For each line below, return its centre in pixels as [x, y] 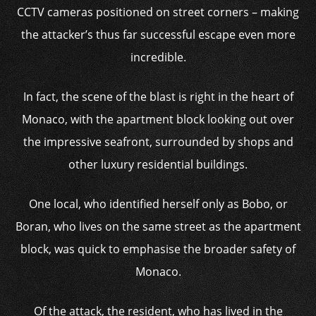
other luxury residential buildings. [158, 164]
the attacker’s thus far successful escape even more [158, 35]
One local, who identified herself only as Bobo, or [158, 204]
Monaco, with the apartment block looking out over [158, 119]
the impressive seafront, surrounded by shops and [158, 142]
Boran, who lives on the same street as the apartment [158, 226]
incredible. [158, 57]
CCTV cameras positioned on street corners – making [158, 12]
